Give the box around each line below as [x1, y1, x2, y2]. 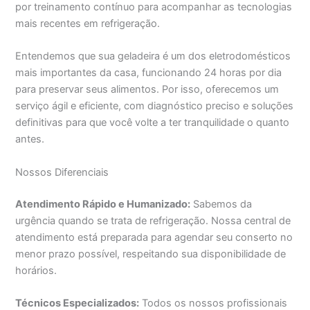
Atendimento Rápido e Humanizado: [15, 197, 191, 210]
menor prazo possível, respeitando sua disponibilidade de [15, 247, 286, 260]
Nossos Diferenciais [15, 165, 109, 179]
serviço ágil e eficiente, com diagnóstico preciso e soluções [15, 100, 294, 113]
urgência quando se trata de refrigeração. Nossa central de [15, 214, 291, 227]
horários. [15, 264, 57, 277]
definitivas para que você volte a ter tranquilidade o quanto [15, 116, 290, 129]
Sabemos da [190, 197, 253, 210]
